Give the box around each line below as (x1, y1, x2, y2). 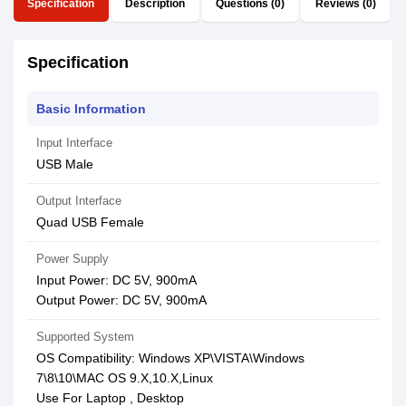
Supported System (36, 330, 134, 343)
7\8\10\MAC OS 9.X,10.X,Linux (36, 371, 213, 385)
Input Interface (36, 136, 112, 150)
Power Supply (36, 252, 109, 266)
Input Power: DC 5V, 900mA (36, 273, 197, 287)
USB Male (36, 157, 93, 171)
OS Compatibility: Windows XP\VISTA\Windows (36, 351, 304, 365)
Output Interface (36, 194, 121, 208)
